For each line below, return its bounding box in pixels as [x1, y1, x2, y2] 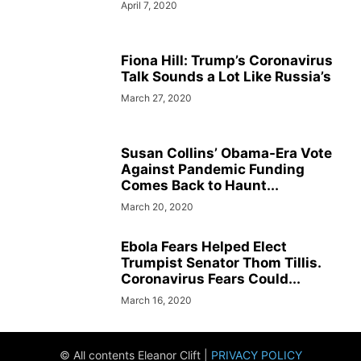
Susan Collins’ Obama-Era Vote [121, 145, 332, 161]
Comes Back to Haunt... [121, 177, 279, 193]
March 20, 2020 [121, 201, 193, 213]
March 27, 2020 [121, 92, 192, 104]
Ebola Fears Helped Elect [121, 239, 287, 255]
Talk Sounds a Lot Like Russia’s [121, 68, 331, 85]
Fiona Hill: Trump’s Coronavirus [121, 52, 333, 68]
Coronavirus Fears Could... [121, 271, 301, 287]
